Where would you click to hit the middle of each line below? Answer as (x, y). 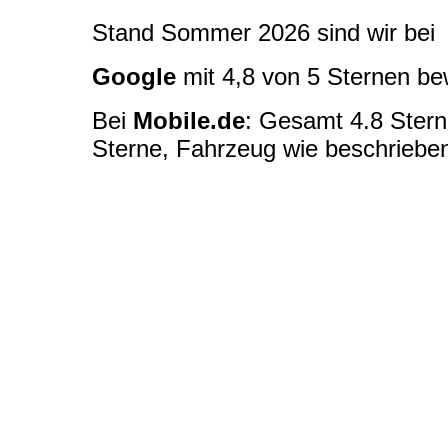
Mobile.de (189, 121)
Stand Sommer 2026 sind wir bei (267, 33)
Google (134, 77)
